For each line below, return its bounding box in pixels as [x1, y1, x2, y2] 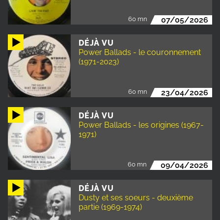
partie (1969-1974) [79, 202, 142, 212]
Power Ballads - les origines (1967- [79, 120, 204, 130]
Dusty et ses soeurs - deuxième [79, 192, 193, 202]
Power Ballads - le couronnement [79, 47, 201, 57]
